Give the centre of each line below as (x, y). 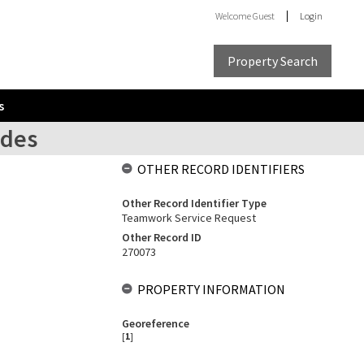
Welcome (234, 16)
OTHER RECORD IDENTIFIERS (221, 169)
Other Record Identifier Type (194, 203)
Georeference (155, 323)
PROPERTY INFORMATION (211, 289)
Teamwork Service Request (188, 218)
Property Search (273, 61)
